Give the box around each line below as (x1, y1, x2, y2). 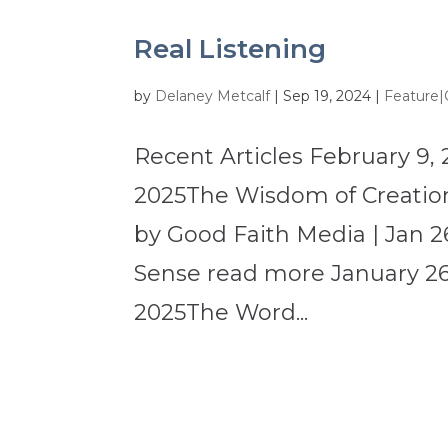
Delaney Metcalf (155, 87, 271, 106)
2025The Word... (134, 299, 309, 327)
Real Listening (134, 33, 327, 66)
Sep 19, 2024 (283, 87, 372, 106)
